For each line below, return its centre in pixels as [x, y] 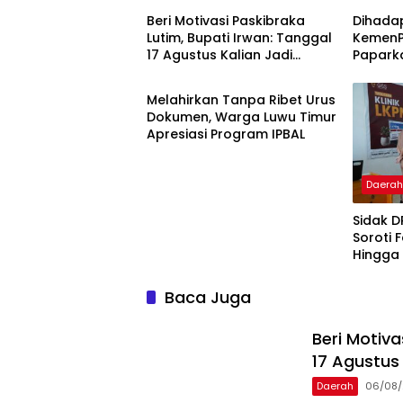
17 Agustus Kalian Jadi [219, 55]
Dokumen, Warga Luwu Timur [242, 117]
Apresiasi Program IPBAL [226, 134]
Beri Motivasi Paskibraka [226, 21]
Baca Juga [208, 298]
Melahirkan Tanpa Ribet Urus [241, 100]
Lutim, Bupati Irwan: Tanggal [239, 38]
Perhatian [178, 72]
